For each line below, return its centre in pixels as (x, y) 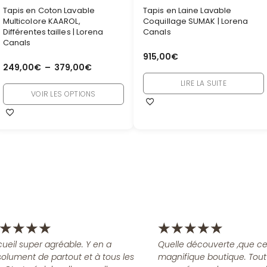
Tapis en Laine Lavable (187, 11)
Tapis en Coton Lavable (49, 11)
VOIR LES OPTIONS (63, 94)
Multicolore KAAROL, (41, 21)
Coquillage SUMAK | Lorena (196, 21)
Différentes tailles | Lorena (53, 32)
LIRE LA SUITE (204, 83)
